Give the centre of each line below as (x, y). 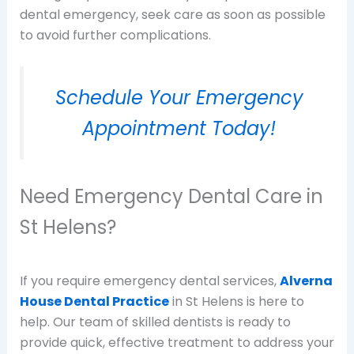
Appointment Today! (179, 129)
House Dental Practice (94, 301)
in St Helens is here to (236, 301)
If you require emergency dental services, (149, 281)
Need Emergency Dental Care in (171, 196)
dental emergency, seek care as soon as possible (172, 14)
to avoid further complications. (115, 35)
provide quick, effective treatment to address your (177, 342)
